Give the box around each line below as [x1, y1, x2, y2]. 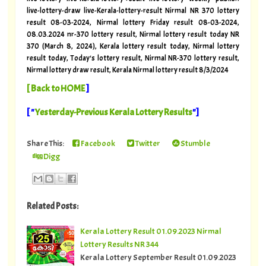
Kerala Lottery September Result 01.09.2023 [80, 252, 236, 263]
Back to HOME [30, 83, 85, 95]
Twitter [134, 138, 160, 149]
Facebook [79, 138, 115, 149]
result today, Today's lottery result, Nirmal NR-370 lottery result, [26, 53, 239, 64]
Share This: [26, 138, 66, 149]
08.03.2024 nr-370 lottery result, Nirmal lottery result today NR [26, 30, 239, 40]
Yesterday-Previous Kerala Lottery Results [34, 106, 192, 119]
